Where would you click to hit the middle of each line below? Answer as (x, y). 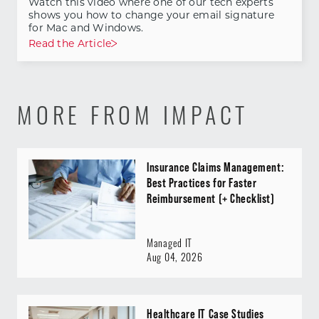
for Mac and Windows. (86, 27)
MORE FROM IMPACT (133, 119)
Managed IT (169, 244)
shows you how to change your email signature (152, 15)
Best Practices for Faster (202, 182)
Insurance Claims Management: (216, 167)
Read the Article (70, 43)
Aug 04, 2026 (175, 258)
